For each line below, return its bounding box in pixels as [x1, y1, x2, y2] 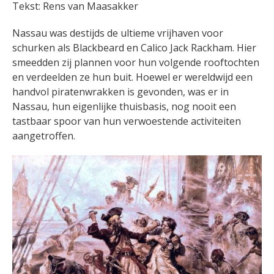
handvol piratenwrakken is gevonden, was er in [12, 85, 229, 99]
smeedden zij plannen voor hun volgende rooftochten [12, 56, 259, 70]
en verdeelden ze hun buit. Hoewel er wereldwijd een [12, 70, 253, 84]
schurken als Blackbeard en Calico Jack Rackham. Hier [12, 41, 256, 55]
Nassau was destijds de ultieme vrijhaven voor [12, 26, 223, 40]
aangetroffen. [12, 129, 75, 143]
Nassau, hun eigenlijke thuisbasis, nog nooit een [12, 100, 236, 114]
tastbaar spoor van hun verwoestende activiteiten [12, 114, 241, 128]
